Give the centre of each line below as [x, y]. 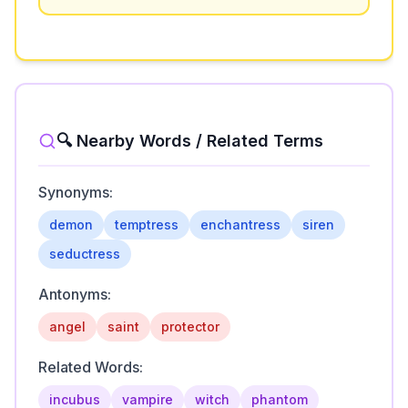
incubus [75, 397]
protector [190, 324]
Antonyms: [75, 291]
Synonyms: [76, 189]
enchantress [240, 222]
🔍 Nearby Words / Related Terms [190, 138]
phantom [280, 397]
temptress [147, 222]
